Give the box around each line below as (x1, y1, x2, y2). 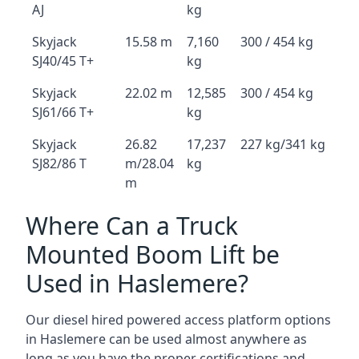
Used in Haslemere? (26, 267, 248, 300)
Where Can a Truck (26, 209, 238, 242)
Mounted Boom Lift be (26, 238, 280, 271)
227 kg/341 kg (240, 135, 325, 153)
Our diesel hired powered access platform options (26, 311, 331, 329)
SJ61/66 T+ (32, 103, 94, 121)
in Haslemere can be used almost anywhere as (26, 330, 307, 348)
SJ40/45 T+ (32, 52, 94, 70)
